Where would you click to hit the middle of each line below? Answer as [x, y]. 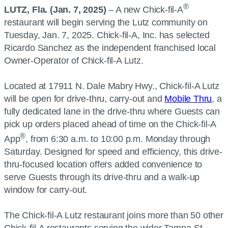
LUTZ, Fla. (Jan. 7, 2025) [55, 10]
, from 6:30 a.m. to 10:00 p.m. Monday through [118, 139]
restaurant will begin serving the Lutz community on [106, 22]
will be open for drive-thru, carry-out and [84, 99]
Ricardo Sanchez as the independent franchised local [110, 48]
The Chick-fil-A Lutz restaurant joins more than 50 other [114, 215]
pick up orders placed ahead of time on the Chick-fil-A [110, 124]
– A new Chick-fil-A [145, 10]
